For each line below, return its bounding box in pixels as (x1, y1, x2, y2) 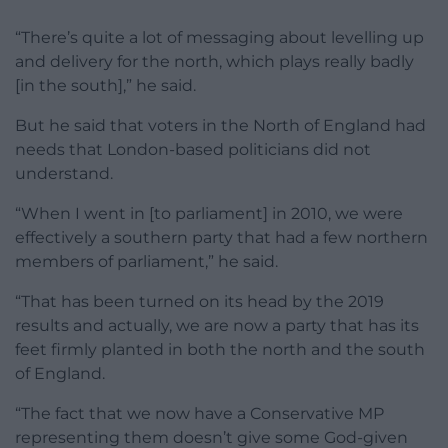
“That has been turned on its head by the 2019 (15, 292, 384, 312)
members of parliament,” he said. (15, 252, 278, 272)
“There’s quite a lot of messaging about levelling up (15, 28, 424, 48)
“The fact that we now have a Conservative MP (15, 404, 384, 424)
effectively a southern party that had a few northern (15, 228, 428, 248)
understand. (15, 164, 113, 184)
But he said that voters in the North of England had (15, 116, 426, 136)
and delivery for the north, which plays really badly (15, 52, 414, 72)
